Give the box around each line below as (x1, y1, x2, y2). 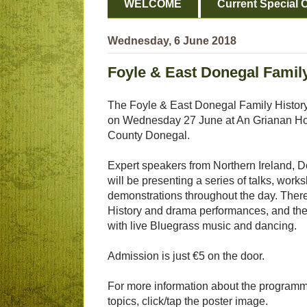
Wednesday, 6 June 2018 (108, 35, 236, 47)
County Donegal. (108, 130, 190, 142)
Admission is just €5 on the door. (108, 250, 265, 262)
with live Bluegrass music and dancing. (108, 220, 297, 232)
